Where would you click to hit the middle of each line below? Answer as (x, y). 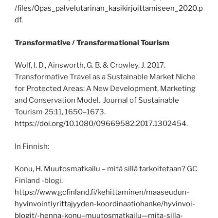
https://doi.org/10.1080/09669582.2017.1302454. (101, 124)
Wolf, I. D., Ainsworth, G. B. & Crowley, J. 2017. (90, 65)
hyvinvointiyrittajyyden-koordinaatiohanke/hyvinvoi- (105, 204)
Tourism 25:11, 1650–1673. (60, 112)
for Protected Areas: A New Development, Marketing (105, 89)
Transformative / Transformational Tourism (92, 43)
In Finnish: (32, 146)
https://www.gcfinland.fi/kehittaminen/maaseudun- (102, 192)
